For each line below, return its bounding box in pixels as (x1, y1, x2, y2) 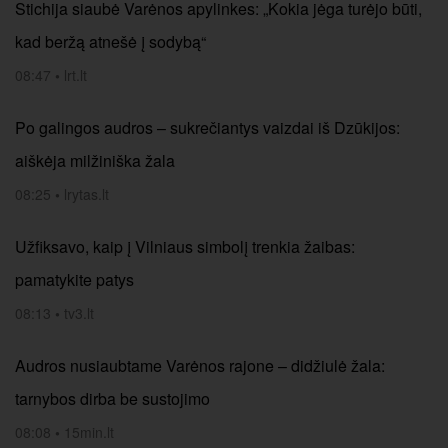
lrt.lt (64, 65, 87, 85)
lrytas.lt (64, 184, 109, 204)
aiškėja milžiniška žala (15, 149, 175, 172)
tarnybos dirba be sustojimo (15, 387, 210, 410)
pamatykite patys (15, 268, 134, 291)
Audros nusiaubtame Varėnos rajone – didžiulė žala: (15, 354, 385, 377)
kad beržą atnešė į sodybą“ (15, 30, 206, 53)
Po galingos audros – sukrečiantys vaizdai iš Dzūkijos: (15, 116, 400, 139)
